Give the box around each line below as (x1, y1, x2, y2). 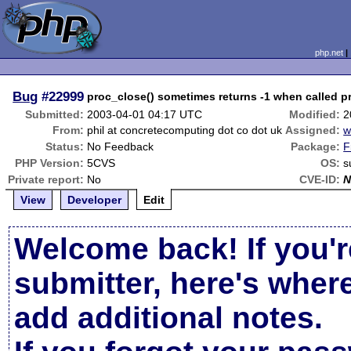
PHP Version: (15, 157, 85, 169)
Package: (291, 140, 341, 153)
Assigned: (285, 124, 341, 136)
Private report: (8, 173, 85, 186)
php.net (314, 48, 343, 57)
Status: (45, 140, 85, 153)
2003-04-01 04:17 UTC (87, 108, 203, 121)
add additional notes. (14, 301, 324, 335)
